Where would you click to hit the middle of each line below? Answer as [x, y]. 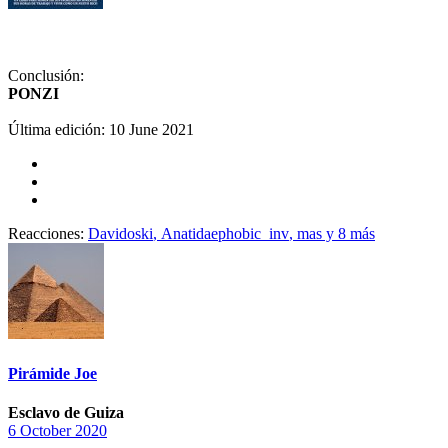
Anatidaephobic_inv [225, 234]
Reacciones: [46, 234]
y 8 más [348, 234]
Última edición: [58, 130]
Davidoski [120, 234]
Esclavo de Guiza [66, 412]
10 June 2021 [151, 130]
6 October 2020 [57, 430]
